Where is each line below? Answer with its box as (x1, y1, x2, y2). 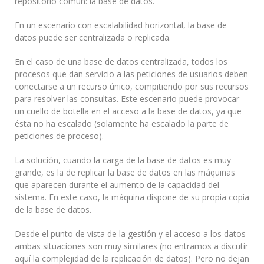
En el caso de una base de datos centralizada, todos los (15, 56, 227, 68)
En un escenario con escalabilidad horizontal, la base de (15, 19, 227, 31)
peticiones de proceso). (15, 130, 104, 142)
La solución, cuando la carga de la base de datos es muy (15, 154, 231, 166)
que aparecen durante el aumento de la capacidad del (15, 179, 219, 191)
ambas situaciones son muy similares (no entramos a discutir (15, 240, 248, 252)
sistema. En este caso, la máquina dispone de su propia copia (15, 192, 249, 203)
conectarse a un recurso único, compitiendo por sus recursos (15, 81, 249, 93)
